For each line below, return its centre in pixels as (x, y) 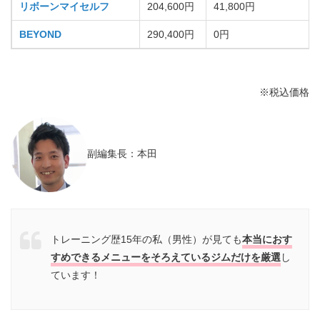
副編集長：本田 (122, 154)
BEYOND (40, 34)
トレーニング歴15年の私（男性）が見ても (146, 239)
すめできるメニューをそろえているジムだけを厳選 (166, 257)
